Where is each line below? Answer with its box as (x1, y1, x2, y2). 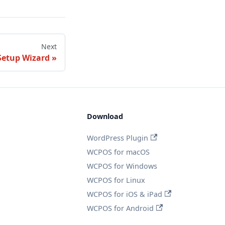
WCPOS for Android (86, 203, 154, 213)
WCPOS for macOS (86, 147, 150, 157)
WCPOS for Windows (86, 161, 157, 171)
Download (86, 111, 123, 121)
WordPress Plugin (86, 133, 148, 143)
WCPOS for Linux (86, 175, 145, 185)
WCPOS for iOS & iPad (86, 189, 162, 199)
